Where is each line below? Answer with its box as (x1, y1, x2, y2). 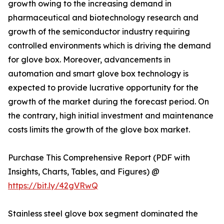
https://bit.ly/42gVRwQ (8, 180, 98, 191)
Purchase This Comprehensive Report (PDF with (8, 152, 190, 163)
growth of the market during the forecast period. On (8, 96, 209, 107)
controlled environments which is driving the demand (8, 40, 211, 51)
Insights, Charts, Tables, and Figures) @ (8, 166, 159, 177)
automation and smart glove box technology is (8, 68, 188, 79)
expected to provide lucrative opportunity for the (8, 82, 198, 93)
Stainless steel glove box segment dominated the (8, 208, 198, 219)
